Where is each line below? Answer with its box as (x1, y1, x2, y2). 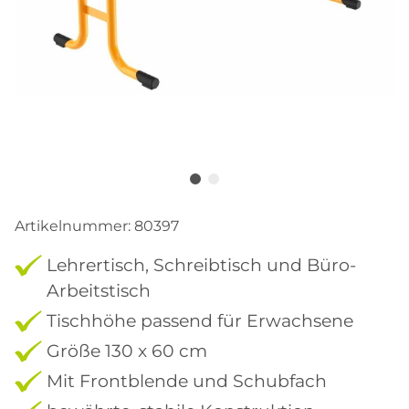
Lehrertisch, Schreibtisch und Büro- (47, 253, 356, 276)
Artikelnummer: (15, 216, 134, 235)
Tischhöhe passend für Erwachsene (47, 309, 353, 331)
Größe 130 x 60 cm (47, 339, 207, 362)
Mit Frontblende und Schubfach (47, 369, 327, 392)
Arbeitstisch (47, 278, 151, 301)
